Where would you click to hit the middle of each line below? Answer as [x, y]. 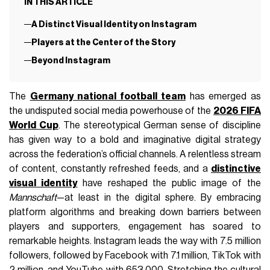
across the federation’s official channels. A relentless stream [135, 154]
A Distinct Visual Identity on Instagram [114, 24]
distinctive [236, 168]
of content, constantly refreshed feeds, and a [110, 168]
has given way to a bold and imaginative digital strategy [135, 140]
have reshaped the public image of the [169, 183]
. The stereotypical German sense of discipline [159, 125]
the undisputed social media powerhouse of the [111, 111]
